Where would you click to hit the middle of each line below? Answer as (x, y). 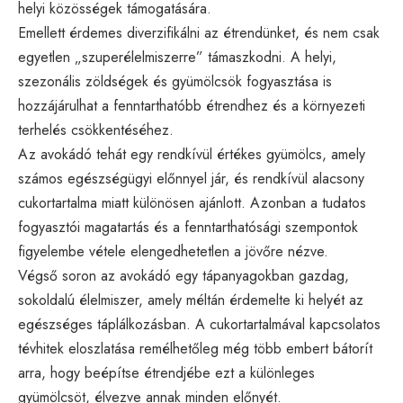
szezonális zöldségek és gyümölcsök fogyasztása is (175, 81)
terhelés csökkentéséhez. (96, 130)
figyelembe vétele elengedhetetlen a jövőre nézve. (173, 251)
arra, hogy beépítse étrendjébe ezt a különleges (166, 372)
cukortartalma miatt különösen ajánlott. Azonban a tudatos (192, 202)
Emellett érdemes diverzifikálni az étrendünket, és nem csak (199, 32)
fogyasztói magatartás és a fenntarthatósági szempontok (188, 227)
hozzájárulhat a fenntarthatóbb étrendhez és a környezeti (192, 105)
